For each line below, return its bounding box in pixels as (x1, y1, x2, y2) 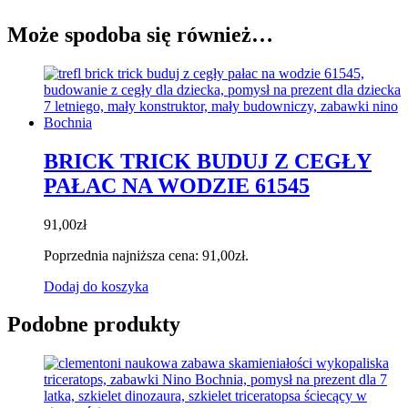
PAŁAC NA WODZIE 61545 (44, 173, 310, 198)
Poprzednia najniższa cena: (44, 247, 202, 263)
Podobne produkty (7, 312, 180, 337)
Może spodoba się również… (7, 22, 273, 46)
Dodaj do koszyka (44, 278, 148, 294)
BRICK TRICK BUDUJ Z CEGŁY (44, 148, 372, 173)
